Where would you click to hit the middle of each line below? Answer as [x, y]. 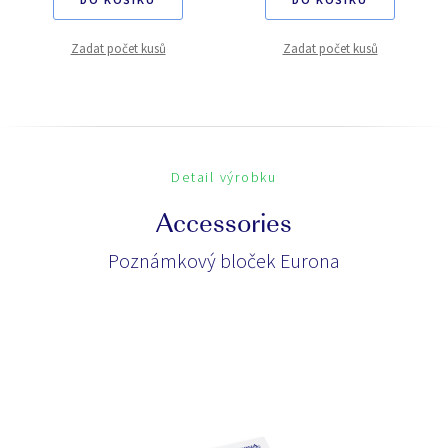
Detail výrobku [224, 177]
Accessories [224, 226]
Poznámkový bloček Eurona [224, 260]
